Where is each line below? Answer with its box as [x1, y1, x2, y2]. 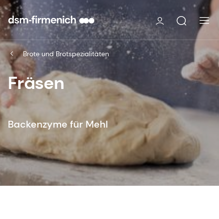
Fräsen [8, 71, 65, 94]
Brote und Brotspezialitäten [23, 49, 109, 58]
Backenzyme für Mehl [8, 117, 108, 131]
